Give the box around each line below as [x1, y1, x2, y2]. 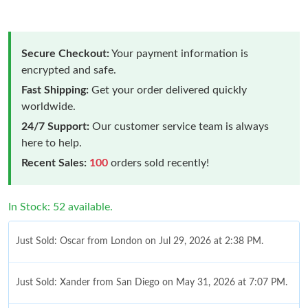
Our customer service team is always [89, 120, 269, 132]
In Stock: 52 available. [8, 201, 113, 212]
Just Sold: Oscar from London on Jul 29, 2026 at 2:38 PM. [16, 236, 263, 246]
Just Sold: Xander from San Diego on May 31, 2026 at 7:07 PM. [16, 277, 287, 287]
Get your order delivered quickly [89, 84, 247, 96]
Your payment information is [109, 47, 248, 59]
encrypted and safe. [21, 64, 116, 76]
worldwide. [21, 100, 76, 112]
